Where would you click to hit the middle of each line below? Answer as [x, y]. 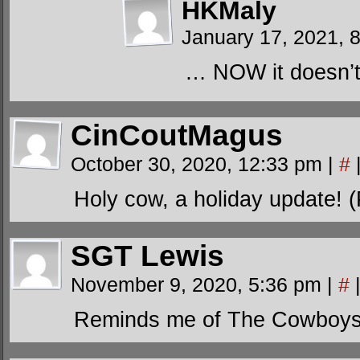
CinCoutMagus [177, 135]
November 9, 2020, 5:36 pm [199, 284]
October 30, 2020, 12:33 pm [199, 164]
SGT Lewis [147, 256]
